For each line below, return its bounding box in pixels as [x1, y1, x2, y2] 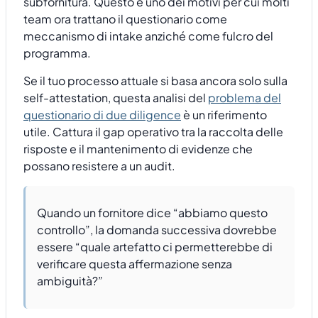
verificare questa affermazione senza [37, 256, 232, 272]
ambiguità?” [37, 273, 103, 289]
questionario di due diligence [23, 106, 181, 122]
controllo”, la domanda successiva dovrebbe [37, 222, 277, 238]
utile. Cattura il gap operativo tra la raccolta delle [23, 124, 283, 139]
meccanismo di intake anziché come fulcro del [23, 28, 273, 44]
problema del [208, 89, 281, 105]
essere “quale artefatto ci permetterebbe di [37, 239, 273, 255]
